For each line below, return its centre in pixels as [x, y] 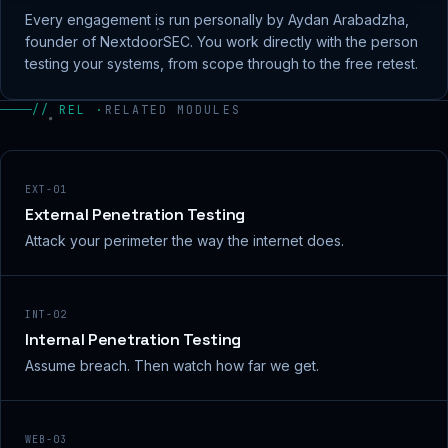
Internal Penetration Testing [133, 339]
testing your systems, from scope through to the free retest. [221, 63]
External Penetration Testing [135, 214]
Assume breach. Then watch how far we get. [172, 365]
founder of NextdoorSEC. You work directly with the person [221, 41]
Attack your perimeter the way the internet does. [184, 240]
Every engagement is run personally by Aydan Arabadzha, [217, 19]
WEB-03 [46, 439]
